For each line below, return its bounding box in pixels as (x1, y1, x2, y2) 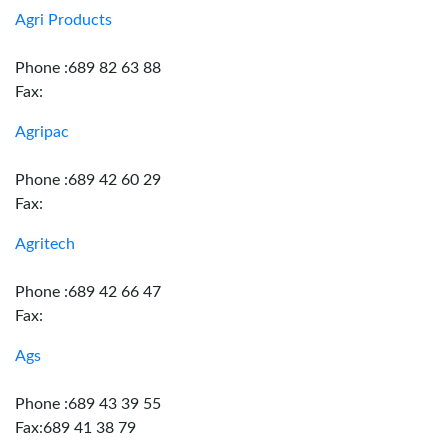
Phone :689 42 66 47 (15, 284, 161, 300)
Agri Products (15, 12, 112, 28)
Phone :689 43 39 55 (15, 396, 161, 412)
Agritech (15, 236, 75, 252)
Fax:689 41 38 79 (15, 420, 136, 436)
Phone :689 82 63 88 (15, 60, 161, 76)
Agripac (15, 124, 69, 140)
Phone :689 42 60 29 (15, 172, 161, 188)
